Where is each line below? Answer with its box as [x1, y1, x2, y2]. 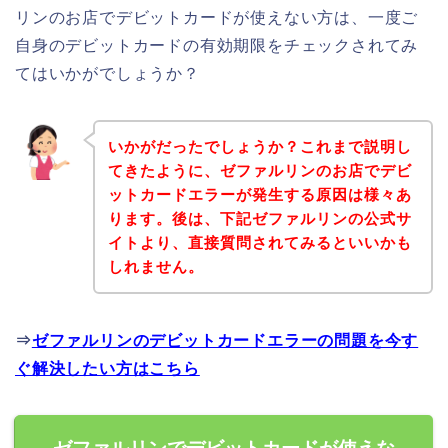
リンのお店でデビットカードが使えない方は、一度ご [15, 9, 419, 27]
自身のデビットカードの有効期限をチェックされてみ [15, 37, 419, 55]
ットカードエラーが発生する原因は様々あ [107, 185, 412, 203]
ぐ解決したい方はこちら [15, 359, 200, 377]
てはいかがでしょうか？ [15, 65, 200, 83]
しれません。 [107, 257, 204, 275]
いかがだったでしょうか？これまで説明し [107, 137, 412, 155]
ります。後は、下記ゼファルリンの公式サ [107, 209, 412, 227]
